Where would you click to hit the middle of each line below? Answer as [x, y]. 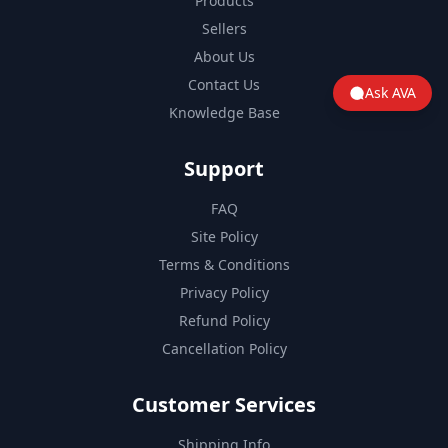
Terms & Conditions [224, 264]
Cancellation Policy [224, 348]
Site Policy [224, 236]
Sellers [224, 28]
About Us [224, 56]
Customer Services [224, 404]
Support [224, 168]
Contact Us [224, 84]
